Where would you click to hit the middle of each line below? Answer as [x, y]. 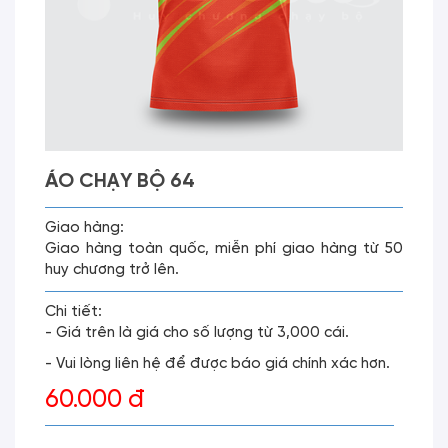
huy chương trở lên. [112, 270]
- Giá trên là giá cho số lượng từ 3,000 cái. [197, 333]
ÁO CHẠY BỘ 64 [120, 181]
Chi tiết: [73, 312]
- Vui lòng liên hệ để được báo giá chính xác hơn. [217, 364]
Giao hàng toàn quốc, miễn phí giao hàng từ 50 [224, 249]
